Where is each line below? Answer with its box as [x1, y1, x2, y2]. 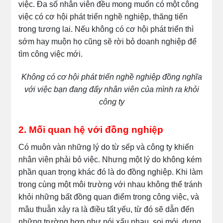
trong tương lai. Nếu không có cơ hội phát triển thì [18, 25, 194, 34]
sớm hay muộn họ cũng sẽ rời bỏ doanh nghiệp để [18, 37, 197, 46]
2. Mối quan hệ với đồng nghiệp [18, 124, 164, 135]
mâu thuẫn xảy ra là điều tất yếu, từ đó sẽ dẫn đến [18, 205, 195, 214]
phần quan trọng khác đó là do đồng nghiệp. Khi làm [18, 167, 203, 176]
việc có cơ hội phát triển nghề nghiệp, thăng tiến [18, 12, 188, 21]
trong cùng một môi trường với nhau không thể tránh [18, 180, 203, 189]
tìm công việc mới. [18, 50, 83, 59]
